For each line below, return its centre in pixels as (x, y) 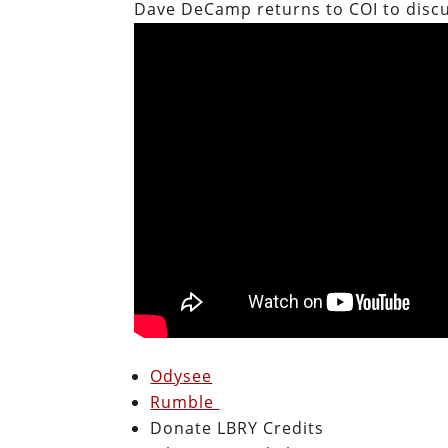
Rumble (185, 401)
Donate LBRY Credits (237, 427)
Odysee (181, 375)
